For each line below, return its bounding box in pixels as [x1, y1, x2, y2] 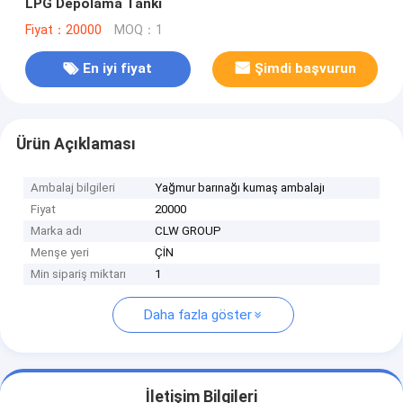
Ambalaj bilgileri [31, 181, 116, 195]
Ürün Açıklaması [15, 134, 136, 153]
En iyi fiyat [83, 60, 153, 77]
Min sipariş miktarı [31, 267, 127, 282]
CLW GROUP [155, 224, 222, 238]
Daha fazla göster [143, 307, 252, 324]
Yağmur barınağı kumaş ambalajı [155, 181, 326, 195]
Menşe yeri [31, 246, 90, 260]
